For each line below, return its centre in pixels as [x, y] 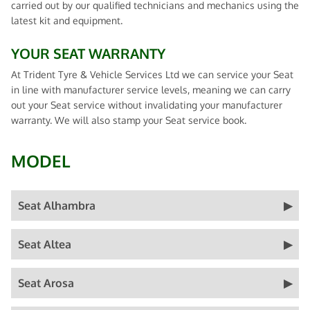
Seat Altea [45, 244]
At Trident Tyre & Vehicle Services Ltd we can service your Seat [152, 74]
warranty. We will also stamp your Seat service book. [129, 120]
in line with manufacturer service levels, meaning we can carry [151, 90]
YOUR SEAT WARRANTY [88, 53]
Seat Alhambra [57, 206]
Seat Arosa [46, 283]
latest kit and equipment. [67, 20]
